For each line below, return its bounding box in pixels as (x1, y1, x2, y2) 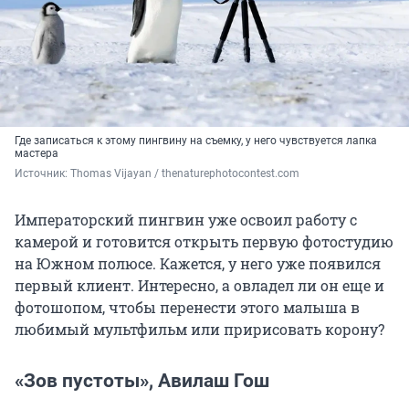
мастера (15, 147, 58, 161)
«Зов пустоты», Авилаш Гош (15, 370, 269, 393)
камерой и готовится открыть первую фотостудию (15, 232, 393, 252)
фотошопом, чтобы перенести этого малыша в (15, 298, 360, 318)
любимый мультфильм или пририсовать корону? (15, 320, 384, 340)
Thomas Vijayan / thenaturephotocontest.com (70, 167, 299, 181)
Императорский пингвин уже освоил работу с (15, 210, 357, 230)
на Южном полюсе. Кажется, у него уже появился (15, 254, 381, 274)
